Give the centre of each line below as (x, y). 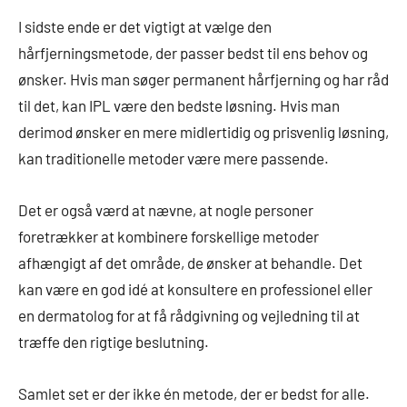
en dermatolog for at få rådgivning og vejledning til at (189, 315)
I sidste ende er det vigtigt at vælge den (145, 26)
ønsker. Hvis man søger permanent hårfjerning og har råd (203, 79)
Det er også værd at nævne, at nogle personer (166, 209)
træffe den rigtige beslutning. (114, 341)
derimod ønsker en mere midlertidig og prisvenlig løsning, (203, 131)
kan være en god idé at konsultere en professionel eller (195, 288)
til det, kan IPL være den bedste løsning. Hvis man (179, 105)
